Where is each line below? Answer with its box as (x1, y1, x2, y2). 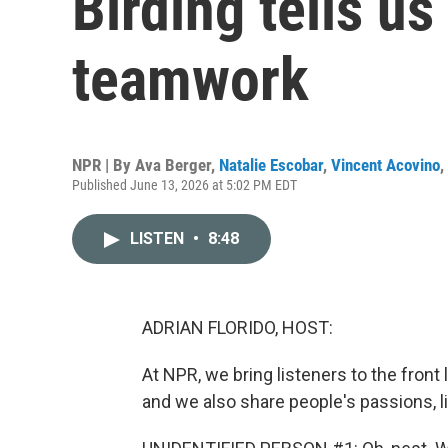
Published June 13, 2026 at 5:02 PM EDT (72, 177, 297, 193)
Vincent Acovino (331, 155, 440, 175)
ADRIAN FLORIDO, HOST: (142, 317, 333, 338)
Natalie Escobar (219, 155, 323, 175)
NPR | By (72, 155, 135, 175)
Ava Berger (135, 155, 211, 175)
